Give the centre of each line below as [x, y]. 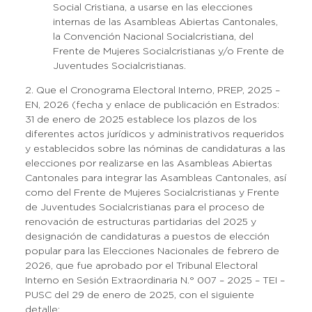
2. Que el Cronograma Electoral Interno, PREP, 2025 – [152, 91]
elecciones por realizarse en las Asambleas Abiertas [148, 164]
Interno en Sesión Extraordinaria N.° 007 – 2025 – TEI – [155, 281]
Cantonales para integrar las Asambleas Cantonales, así [155, 178]
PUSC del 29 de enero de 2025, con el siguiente [139, 295]
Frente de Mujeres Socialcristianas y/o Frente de [168, 52]
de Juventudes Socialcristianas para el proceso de [145, 208]
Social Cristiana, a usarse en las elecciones [153, 8]
